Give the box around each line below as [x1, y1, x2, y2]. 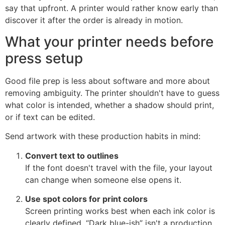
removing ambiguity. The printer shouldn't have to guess [5, 87, 219, 98]
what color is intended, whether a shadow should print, [5, 99, 214, 110]
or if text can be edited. [5, 111, 95, 122]
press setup [5, 49, 83, 67]
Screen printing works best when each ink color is [25, 205, 215, 216]
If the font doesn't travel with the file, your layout [25, 162, 212, 173]
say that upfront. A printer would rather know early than [5, 3, 218, 14]
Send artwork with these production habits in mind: [5, 131, 200, 142]
